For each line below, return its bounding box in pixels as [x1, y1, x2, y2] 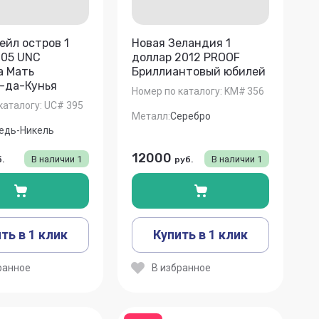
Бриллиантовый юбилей [132, 65, 266, 79]
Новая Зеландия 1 [132, 36, 231, 51]
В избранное [152, 261, 211, 273]
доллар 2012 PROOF [132, 51, 241, 65]
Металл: [132, 110, 171, 122]
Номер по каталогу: [132, 85, 223, 97]
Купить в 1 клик [153, 226, 249, 242]
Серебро [170, 110, 211, 122]
